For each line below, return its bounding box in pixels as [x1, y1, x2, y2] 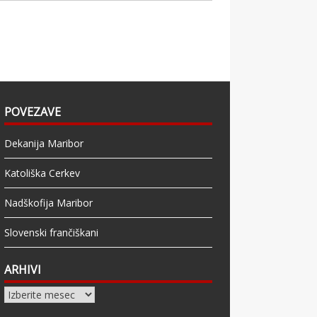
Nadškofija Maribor [4, 196, 93, 210]
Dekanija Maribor [4, 137, 84, 151]
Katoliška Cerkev [4, 166, 81, 180]
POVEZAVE [4, 104, 62, 120]
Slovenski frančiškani [4, 226, 99, 240]
